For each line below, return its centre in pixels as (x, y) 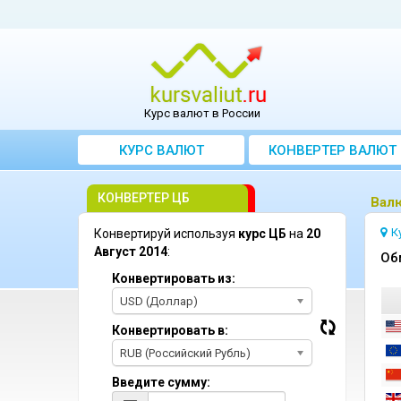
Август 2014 (131, 252)
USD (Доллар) (159, 301)
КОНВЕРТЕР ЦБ (144, 198)
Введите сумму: (161, 382)
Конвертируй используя (166, 234)
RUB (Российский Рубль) (185, 353)
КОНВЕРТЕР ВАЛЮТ (332, 150)
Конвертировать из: (174, 278)
